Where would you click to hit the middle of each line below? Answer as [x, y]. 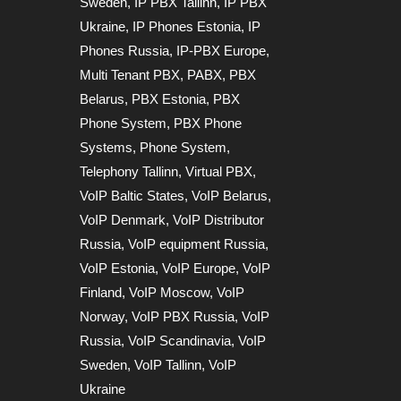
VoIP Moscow [170, 292]
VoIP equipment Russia [197, 243]
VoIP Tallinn [168, 364]
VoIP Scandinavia [180, 340]
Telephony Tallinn [129, 171]
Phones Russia [125, 50]
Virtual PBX [219, 171]
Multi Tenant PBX [130, 74]
